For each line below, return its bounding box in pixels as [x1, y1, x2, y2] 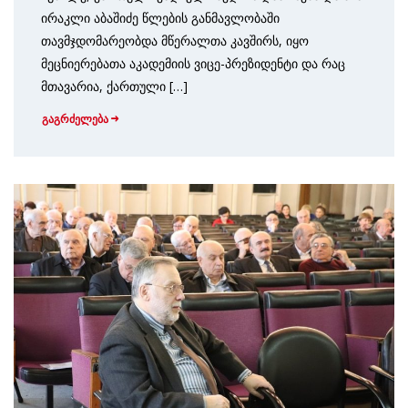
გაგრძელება [42, 112, 108, 127]
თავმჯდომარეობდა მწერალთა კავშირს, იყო [41, 31, 309, 49]
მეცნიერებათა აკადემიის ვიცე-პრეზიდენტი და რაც [41, 54, 345, 72]
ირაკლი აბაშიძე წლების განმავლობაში [41, 8, 280, 26]
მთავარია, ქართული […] [41, 76, 188, 95]
